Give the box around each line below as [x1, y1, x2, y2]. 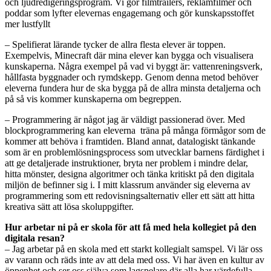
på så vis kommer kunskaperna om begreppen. [5, 94, 181, 105]
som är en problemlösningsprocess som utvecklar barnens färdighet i [5, 147, 264, 158]
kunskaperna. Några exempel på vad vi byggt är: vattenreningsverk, [5, 61, 263, 72]
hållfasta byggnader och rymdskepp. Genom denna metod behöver [5, 72, 258, 83]
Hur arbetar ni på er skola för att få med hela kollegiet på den [5, 222, 256, 233]
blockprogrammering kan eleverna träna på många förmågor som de [5, 125, 266, 136]
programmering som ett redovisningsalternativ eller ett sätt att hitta [5, 191, 255, 201]
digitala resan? [5, 233, 65, 244]
